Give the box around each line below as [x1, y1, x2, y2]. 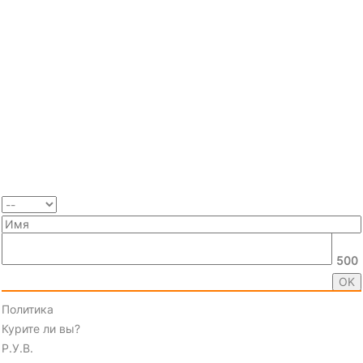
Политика [2, 302, 53, 317]
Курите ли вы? [2, 322, 80, 336]
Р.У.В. [2, 341, 33, 356]
